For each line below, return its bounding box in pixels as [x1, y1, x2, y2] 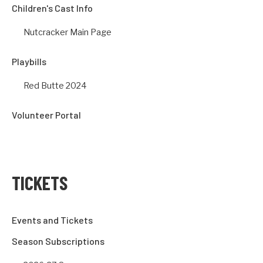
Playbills [12, 56, 46, 67]
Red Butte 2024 [23, 80, 87, 90]
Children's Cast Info [12, 2, 93, 14]
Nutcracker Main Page [23, 27, 112, 37]
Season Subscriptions [12, 235, 104, 247]
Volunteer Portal [12, 109, 81, 120]
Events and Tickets [12, 214, 93, 225]
